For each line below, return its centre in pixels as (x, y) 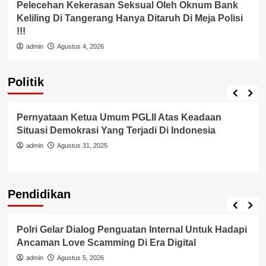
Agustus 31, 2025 (82, 145)
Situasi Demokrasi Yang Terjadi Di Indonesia (116, 130)
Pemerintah (38, 88)
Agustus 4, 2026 (80, 46)
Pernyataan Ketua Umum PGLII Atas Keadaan (119, 117)
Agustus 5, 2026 (80, 257)
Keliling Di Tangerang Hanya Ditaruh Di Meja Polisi (129, 18)
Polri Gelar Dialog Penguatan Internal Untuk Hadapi (132, 229)
